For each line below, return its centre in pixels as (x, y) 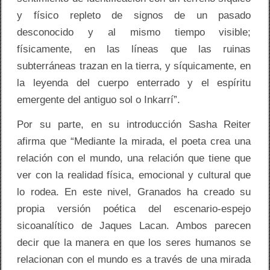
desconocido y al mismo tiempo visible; (134, 33)
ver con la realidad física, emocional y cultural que (134, 175)
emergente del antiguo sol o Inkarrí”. (99, 100)
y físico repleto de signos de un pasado (134, 16)
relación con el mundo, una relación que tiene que (134, 159)
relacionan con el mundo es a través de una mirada (134, 260)
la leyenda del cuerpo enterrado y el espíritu (134, 83)
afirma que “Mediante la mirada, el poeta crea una (134, 142)
